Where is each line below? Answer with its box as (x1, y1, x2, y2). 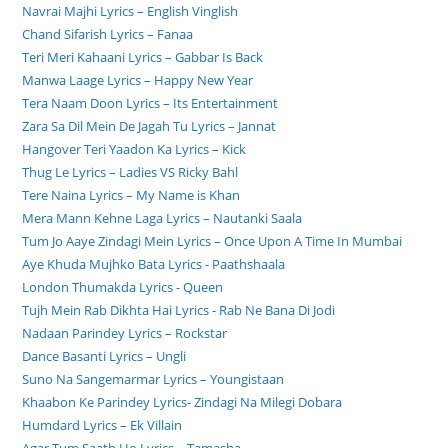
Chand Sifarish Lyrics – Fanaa (22, 25, 194, 44)
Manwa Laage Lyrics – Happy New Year (22, 71, 254, 90)
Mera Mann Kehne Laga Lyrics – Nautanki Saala (22, 209, 303, 228)
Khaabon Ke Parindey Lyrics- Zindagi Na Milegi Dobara (22, 393, 343, 412)
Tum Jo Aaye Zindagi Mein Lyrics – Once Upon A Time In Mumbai (22, 232, 403, 251)
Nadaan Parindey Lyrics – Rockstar (22, 324, 228, 343)
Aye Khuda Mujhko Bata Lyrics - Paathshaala (22, 255, 286, 274)
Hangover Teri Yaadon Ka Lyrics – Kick (22, 140, 250, 159)
